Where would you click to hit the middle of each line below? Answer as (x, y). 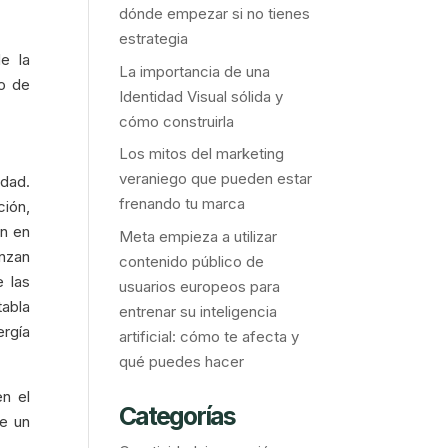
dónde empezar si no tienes (215, 14)
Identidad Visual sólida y (201, 96)
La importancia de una (195, 71)
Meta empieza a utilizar (198, 236)
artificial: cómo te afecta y (209, 336)
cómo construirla (177, 121)
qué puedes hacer (182, 361)
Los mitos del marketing (202, 154)
